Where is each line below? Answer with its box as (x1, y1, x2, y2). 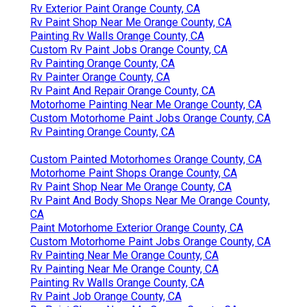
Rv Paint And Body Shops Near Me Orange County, (30, 194, 270, 208)
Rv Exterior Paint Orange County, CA (30, 2, 200, 16)
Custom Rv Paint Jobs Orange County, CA (30, 43, 228, 57)
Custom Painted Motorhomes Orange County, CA (30, 153, 262, 167)
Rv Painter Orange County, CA (30, 71, 170, 84)
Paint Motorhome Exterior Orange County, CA (30, 221, 243, 235)
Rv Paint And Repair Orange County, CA (30, 84, 215, 98)
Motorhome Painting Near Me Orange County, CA (30, 98, 262, 112)
